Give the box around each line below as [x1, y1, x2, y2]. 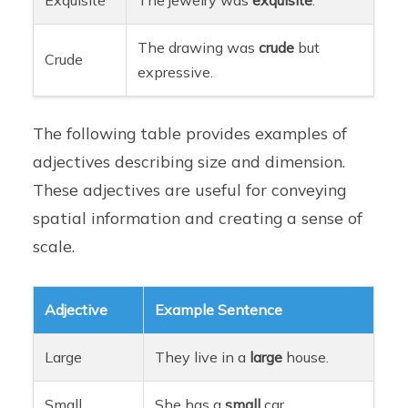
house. [282, 347, 330, 366]
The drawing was [138, 37, 260, 56]
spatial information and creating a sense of [33, 207, 363, 228]
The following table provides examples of [33, 122, 348, 143]
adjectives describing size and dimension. [33, 150, 346, 171]
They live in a [155, 347, 250, 366]
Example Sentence [155, 300, 283, 319]
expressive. [138, 62, 214, 81]
